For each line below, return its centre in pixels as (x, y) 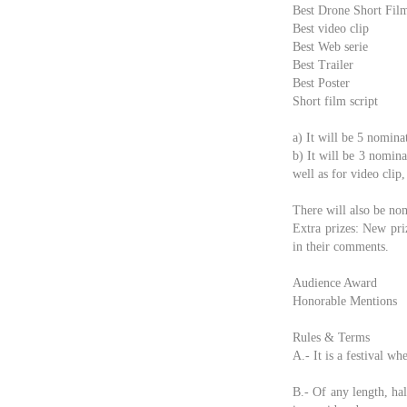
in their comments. (341, 247)
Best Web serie (330, 47)
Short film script (335, 101)
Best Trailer (323, 65)
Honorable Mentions (345, 301)
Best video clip (331, 29)
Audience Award (335, 283)
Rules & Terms (331, 338)
